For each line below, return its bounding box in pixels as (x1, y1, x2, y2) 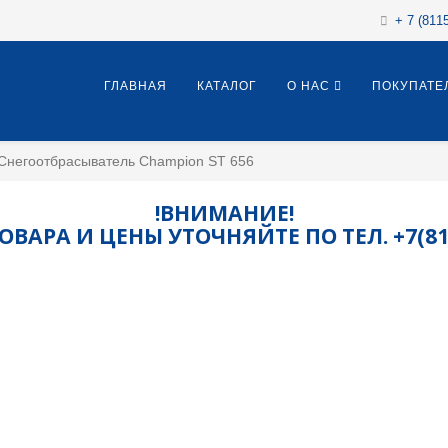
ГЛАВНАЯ (104, 79, 167, 93)
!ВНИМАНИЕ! (154, 198, 294, 227)
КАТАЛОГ (197, 79, 257, 93)
